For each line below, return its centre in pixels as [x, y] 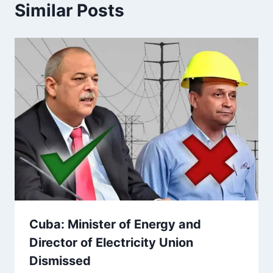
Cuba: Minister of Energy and [115, 224]
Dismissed [60, 261]
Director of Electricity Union [111, 242]
